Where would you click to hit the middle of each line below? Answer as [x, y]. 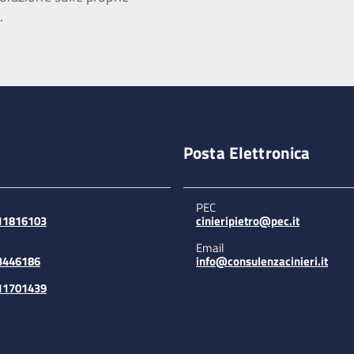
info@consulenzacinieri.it [262, 261]
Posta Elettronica [247, 153]
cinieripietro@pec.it [248, 221]
